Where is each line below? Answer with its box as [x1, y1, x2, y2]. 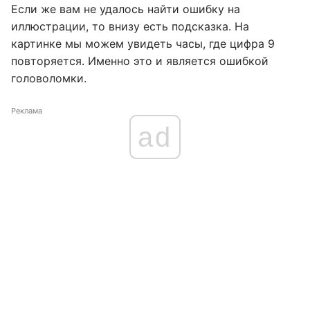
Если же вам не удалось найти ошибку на [11, 1, 240, 16]
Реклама [11, 105, 42, 116]
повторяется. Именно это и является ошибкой [11, 53, 268, 68]
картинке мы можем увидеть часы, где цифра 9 [11, 36, 275, 51]
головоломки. [11, 71, 86, 85]
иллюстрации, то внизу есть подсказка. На [11, 19, 249, 33]
